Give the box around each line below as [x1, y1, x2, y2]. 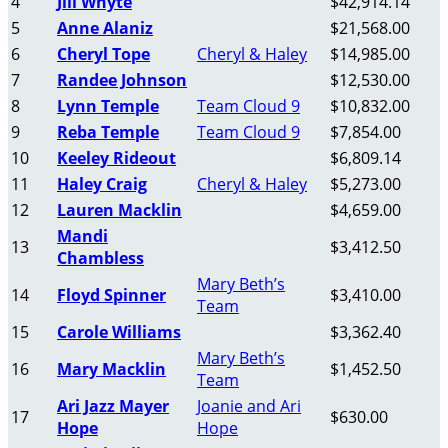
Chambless [57, 247, 144, 270]
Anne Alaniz [57, 17, 153, 40]
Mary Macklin [57, 358, 166, 381]
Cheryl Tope [57, 43, 150, 66]
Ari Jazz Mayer [57, 395, 169, 418]
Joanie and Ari [197, 395, 301, 418]
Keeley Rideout [57, 147, 176, 170]
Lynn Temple [57, 95, 159, 118]
